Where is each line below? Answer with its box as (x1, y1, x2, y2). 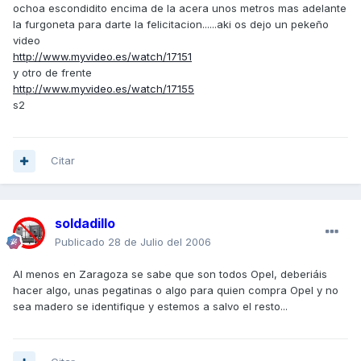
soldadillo (55, 215, 115, 232)
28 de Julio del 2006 (108, 235, 211, 249)
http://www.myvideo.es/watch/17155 (13, 82, 194, 96)
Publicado (55, 235, 108, 249)
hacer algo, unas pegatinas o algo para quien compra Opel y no (13, 284, 338, 297)
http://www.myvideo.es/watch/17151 (13, 50, 192, 64)
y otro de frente (13, 66, 92, 80)
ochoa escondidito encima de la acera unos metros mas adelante (13, 2, 346, 15)
